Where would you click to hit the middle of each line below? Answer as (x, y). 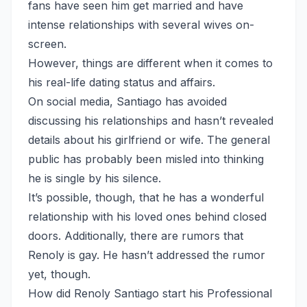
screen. (47, 44)
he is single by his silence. (95, 178)
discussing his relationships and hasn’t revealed (151, 120)
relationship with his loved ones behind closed (147, 216)
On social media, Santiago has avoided (127, 101)
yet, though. (59, 274)
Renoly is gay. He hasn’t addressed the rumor (147, 255)
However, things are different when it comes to (150, 63)
